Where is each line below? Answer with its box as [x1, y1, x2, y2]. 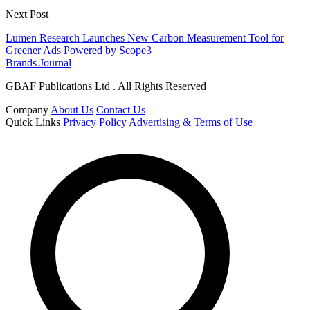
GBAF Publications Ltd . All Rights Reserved [6, 80, 206, 92]
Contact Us [96, 103, 145, 116]
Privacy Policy [63, 116, 127, 128]
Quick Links [6, 116, 60, 128]
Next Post [6, 8, 48, 20]
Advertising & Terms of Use [129, 116, 253, 128]
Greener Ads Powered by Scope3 [6, 44, 152, 56]
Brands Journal [6, 56, 71, 69]
